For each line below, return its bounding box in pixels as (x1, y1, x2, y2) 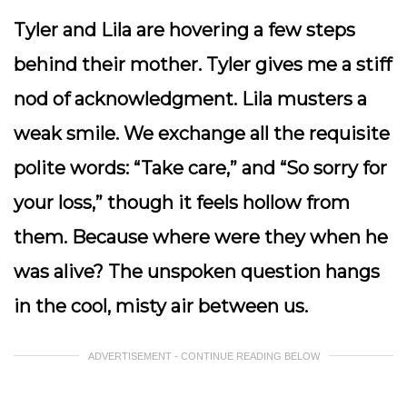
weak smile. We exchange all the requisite (14, 123, 390, 144)
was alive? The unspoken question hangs (14, 261, 380, 283)
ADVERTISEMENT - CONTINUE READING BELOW (87, 351, 320, 362)
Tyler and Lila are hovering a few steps (14, 19, 355, 41)
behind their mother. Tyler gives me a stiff (14, 54, 392, 75)
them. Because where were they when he (14, 226, 388, 248)
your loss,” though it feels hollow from (14, 192, 350, 213)
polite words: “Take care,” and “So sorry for (14, 157, 387, 179)
